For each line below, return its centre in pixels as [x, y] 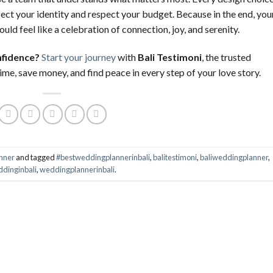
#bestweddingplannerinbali [103, 158]
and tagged [35, 158]
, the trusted [226, 57]
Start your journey [79, 57]
